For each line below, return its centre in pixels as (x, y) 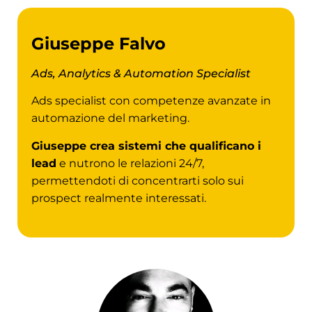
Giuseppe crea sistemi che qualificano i (146, 146)
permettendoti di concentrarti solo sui (138, 180)
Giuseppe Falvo (99, 43)
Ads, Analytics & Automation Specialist (141, 73)
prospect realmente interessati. (119, 198)
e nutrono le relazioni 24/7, (130, 163)
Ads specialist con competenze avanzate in (151, 101)
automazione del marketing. (110, 118)
